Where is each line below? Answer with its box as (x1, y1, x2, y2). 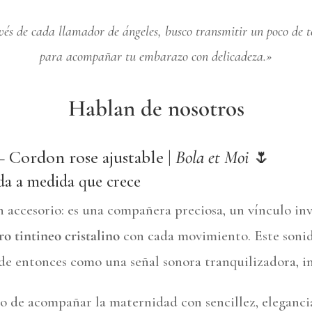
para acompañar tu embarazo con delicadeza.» (40, 48, 272, 65)
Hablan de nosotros (68, 95, 244, 123)
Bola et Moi (175, 146, 249, 169)
